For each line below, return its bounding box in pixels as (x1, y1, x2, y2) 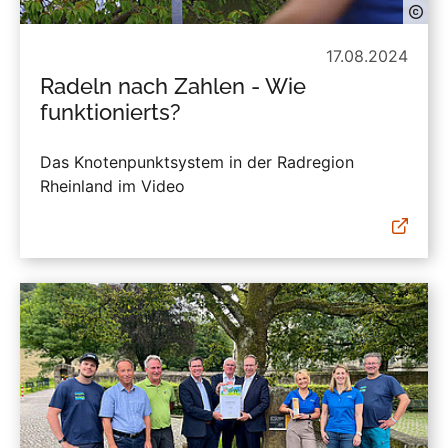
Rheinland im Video (40, 176, 185, 197)
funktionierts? (40, 99, 181, 126)
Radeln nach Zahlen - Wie (40, 73, 306, 100)
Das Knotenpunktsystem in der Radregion (40, 152, 354, 173)
